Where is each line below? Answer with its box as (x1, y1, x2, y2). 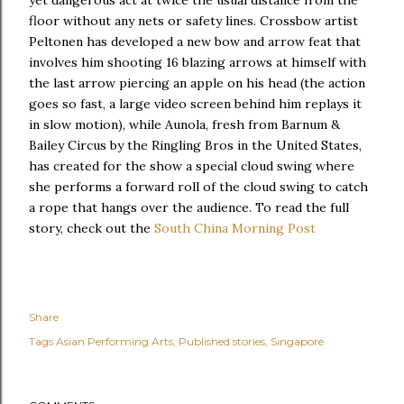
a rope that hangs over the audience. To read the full (29, 199, 349, 216)
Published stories (179, 335, 265, 348)
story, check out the (29, 220, 154, 236)
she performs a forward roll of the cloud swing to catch (29, 179, 368, 195)
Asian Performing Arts (56, 335, 173, 348)
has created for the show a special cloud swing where (29, 158, 354, 174)
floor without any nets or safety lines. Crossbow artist (29, 13, 358, 29)
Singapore (271, 335, 324, 348)
